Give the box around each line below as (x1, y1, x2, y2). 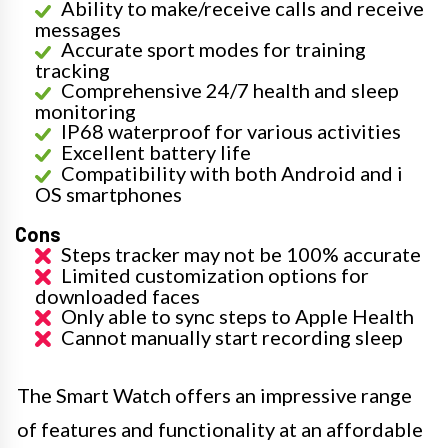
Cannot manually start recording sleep (61, 325, 403, 349)
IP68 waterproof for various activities (61, 119, 401, 143)
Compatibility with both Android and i (61, 161, 403, 185)
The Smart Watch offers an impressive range (17, 383, 412, 407)
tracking (35, 58, 110, 82)
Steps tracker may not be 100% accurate (61, 242, 421, 266)
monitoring (35, 99, 136, 123)
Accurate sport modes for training (61, 37, 366, 61)
